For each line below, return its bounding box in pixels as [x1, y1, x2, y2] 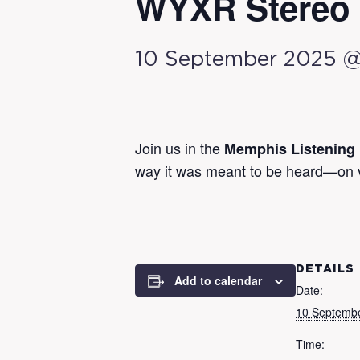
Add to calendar [174, 272, 262, 288]
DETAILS [296, 264, 354, 274]
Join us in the [135, 137, 224, 158]
